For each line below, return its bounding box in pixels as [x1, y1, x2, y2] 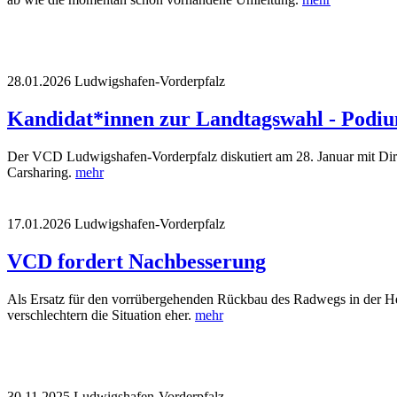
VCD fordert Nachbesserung [7, 249, 266, 273]
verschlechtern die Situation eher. [7, 307, 195, 323]
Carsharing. [7, 165, 75, 180]
